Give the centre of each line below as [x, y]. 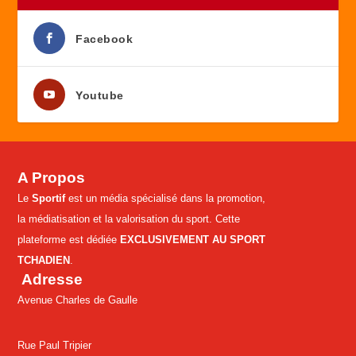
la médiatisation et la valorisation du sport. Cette [129, 219]
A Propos [52, 178]
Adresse [50, 280]
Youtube [100, 96]
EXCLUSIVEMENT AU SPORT [193, 240]
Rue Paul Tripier [56, 345]
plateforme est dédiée [69, 240]
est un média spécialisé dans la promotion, [166, 199]
